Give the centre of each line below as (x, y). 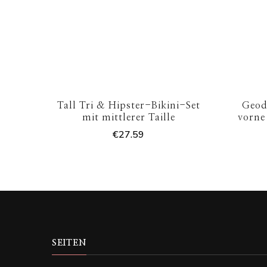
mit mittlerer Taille (128, 118)
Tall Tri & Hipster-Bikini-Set (128, 106)
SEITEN (69, 243)
